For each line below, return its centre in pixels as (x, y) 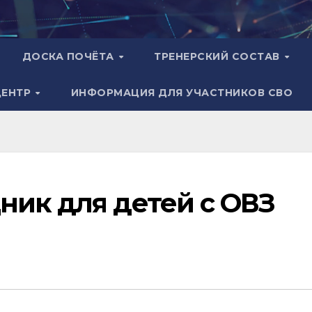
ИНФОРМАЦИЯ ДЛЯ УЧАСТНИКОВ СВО (182, 93)
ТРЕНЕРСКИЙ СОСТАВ (219, 56)
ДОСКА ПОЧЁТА (70, 56)
